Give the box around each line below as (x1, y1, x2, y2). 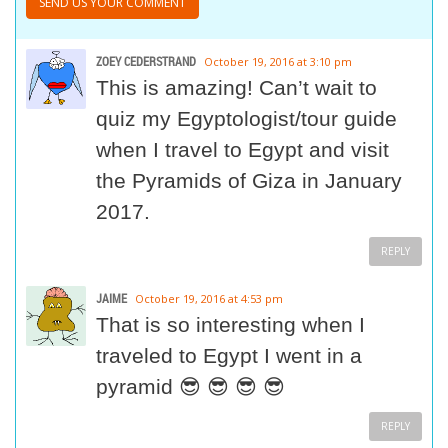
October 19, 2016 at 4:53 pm (135, 291, 283, 307)
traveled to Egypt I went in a (96, 344, 362, 368)
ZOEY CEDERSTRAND (96, 53, 196, 70)
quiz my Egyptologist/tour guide (96, 107, 397, 131)
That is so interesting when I (96, 313, 365, 337)
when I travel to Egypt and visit (96, 138, 389, 162)
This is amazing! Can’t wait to (96, 76, 377, 100)
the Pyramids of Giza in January (96, 169, 402, 193)
